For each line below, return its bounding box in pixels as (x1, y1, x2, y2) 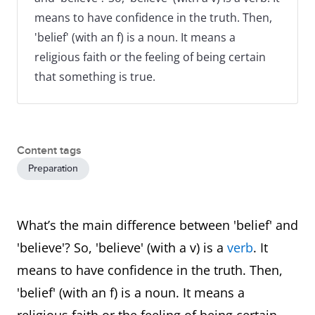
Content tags (17, 143, 82, 157)
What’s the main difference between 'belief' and (17, 217, 298, 233)
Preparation (28, 162, 78, 174)
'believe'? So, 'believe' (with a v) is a (17, 239, 227, 256)
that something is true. (34, 69, 155, 84)
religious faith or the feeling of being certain (34, 49, 266, 65)
